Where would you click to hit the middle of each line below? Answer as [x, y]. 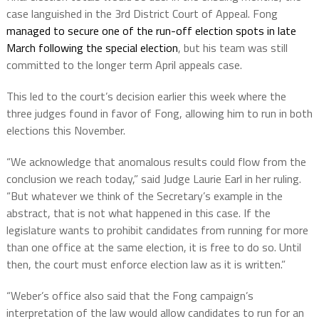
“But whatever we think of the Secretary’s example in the [144, 196]
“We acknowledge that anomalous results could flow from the [156, 162]
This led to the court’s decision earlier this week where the [146, 96]
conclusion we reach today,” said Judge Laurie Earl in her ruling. [153, 179]
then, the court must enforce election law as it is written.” [146, 265]
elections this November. [66, 131]
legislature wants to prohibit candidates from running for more [157, 230]
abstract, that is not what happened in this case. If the [138, 213]
